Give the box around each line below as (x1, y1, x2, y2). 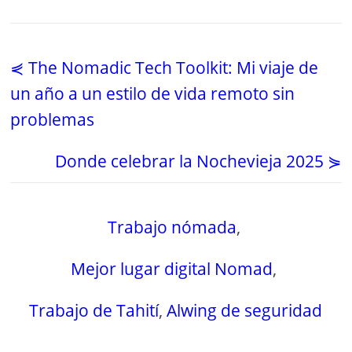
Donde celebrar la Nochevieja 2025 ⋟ (54, 150, 342, 173)
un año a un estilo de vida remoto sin (10, 82, 295, 105)
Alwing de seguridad (167, 299, 323, 322)
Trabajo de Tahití (29, 299, 159, 322)
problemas (10, 108, 95, 131)
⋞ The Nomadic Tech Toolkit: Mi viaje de (10, 57, 319, 79)
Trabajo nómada (107, 216, 236, 239)
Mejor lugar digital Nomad (71, 258, 273, 280)
